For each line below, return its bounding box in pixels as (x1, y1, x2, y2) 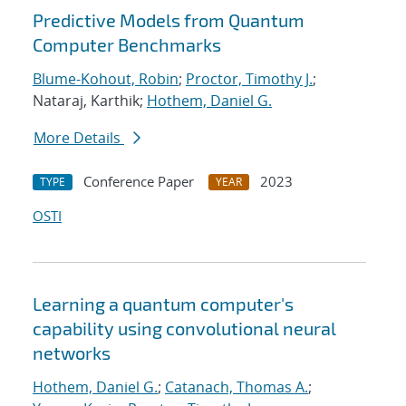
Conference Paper (83, 172, 194, 191)
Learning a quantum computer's (33, 293, 294, 315)
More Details (34, 128, 124, 149)
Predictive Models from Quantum (33, 9, 304, 32)
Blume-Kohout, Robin (33, 69, 179, 90)
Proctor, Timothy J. (186, 69, 313, 90)
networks (33, 342, 111, 364)
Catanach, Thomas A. (165, 377, 308, 398)
